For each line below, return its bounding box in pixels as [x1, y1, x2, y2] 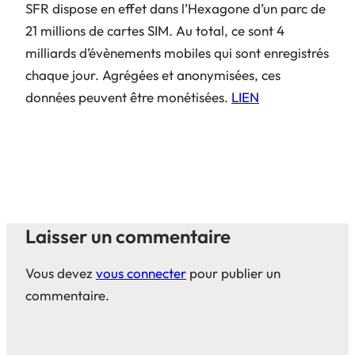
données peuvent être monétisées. [25, 89, 231, 106]
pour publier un [186, 265, 281, 282]
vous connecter [96, 265, 186, 282]
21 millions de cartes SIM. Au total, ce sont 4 [25, 22, 284, 40]
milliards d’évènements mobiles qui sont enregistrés [25, 44, 329, 62]
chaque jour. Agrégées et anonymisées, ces [25, 67, 281, 84]
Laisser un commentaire [25, 224, 231, 249]
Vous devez [25, 265, 96, 282]
